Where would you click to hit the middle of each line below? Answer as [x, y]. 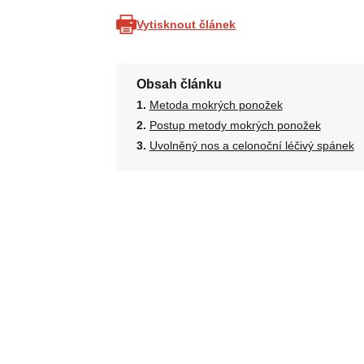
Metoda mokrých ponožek [216, 105]
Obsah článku [179, 84]
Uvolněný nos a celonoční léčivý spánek [251, 146]
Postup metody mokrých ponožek [235, 126]
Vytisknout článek [186, 24]
